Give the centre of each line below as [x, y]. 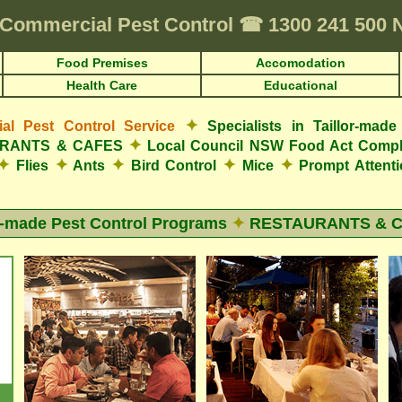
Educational [300, 85]
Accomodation [300, 63]
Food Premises [102, 63]
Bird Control [174, 166]
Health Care [102, 85]
